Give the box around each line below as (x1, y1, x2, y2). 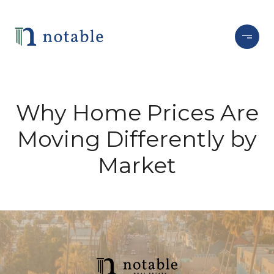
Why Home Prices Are (15, 99, 259, 126)
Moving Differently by (17, 125, 257, 152)
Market (98, 152, 176, 179)
